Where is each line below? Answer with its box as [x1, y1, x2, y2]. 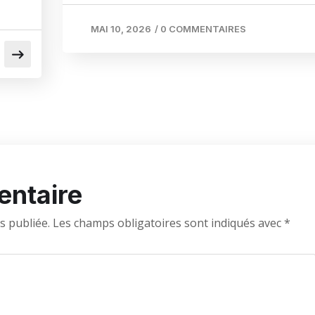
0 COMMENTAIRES [160, 22, 246, 34]
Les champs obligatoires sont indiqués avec [53, 214, 284, 231]
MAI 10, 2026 [91, 22, 151, 34]
